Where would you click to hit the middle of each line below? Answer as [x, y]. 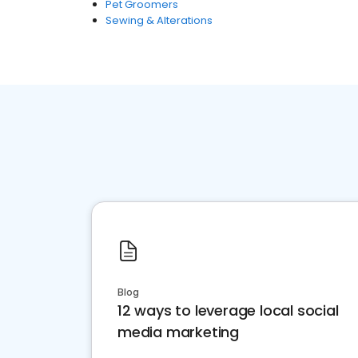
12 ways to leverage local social [228, 310]
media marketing [179, 332]
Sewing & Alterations [159, 20]
